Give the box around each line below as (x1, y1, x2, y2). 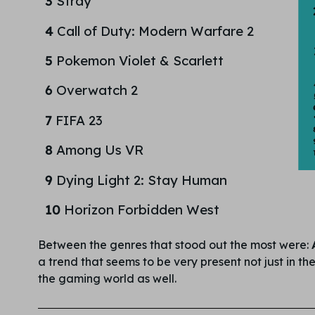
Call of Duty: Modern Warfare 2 (53, 22, 257, 39)
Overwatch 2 (52, 82, 138, 99)
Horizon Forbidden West (60, 200, 223, 218)
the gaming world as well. (37, 271, 176, 286)
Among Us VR (52, 141, 143, 159)
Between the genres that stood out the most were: (37, 238, 311, 252)
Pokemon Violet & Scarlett (52, 51, 224, 69)
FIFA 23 (51, 111, 103, 129)
